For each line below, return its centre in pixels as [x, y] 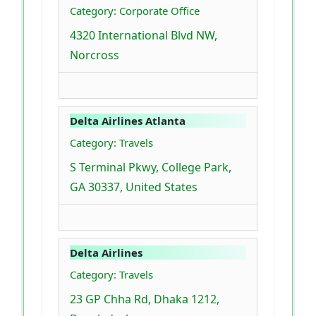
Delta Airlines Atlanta [128, 120]
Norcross [95, 55]
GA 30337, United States [134, 187]
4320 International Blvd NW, [144, 35]
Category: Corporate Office [135, 10]
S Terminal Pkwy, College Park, [151, 167]
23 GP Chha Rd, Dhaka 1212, [145, 299]
